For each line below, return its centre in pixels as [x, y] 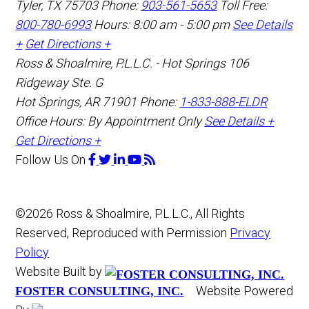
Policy [32, 252]
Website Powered [245, 291]
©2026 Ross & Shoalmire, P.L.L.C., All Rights [130, 214]
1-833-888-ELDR [223, 102]
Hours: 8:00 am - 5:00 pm [162, 25]
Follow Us [42, 160]
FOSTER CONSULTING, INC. [100, 291]
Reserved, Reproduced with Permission [123, 233]
